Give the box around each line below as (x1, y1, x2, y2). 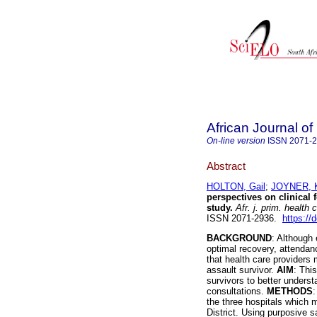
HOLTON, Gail (207, 181, 265, 192)
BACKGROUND (207, 233, 272, 244)
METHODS (267, 286, 313, 297)
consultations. (207, 286, 267, 297)
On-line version (207, 136, 265, 146)
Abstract (207, 159, 246, 172)
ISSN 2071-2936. (207, 213, 282, 224)
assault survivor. (207, 265, 277, 276)
